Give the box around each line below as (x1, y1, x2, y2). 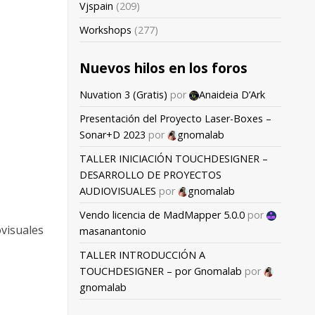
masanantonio (79, 224, 146, 238)
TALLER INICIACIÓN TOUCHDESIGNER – (79, 151, 268, 165)
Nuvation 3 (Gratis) (79, 87, 167, 101)
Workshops (79, 23, 131, 37)
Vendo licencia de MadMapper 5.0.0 (79, 207, 245, 221)
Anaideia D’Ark (199, 87, 265, 101)
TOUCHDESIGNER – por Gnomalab (79, 264, 242, 278)
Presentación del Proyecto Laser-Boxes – (79, 111, 271, 125)
